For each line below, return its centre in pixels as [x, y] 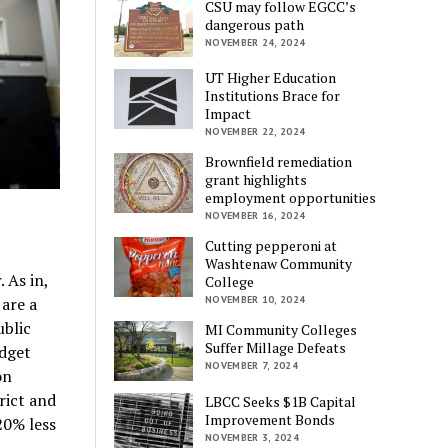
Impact [228, 114]
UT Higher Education [271, 78]
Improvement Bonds [270, 419]
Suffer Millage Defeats [276, 348]
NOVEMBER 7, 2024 [251, 366]
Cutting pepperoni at [271, 246]
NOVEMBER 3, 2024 [252, 437]
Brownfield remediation [279, 162]
